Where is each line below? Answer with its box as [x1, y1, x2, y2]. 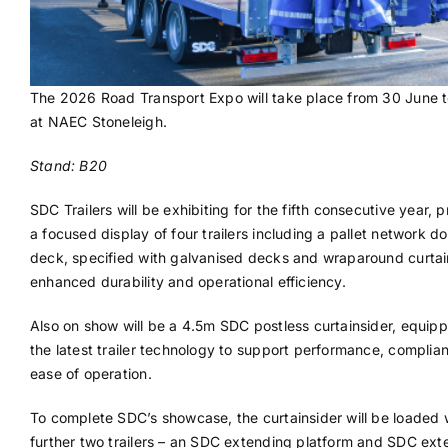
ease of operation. [29, 365, 152, 383]
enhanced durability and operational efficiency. [29, 273, 346, 291]
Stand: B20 [29, 157, 108, 175]
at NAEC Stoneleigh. [29, 113, 167, 131]
